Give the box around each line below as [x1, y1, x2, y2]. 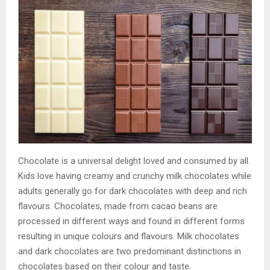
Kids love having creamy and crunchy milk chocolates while [18, 170, 251, 181]
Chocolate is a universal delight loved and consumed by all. [18, 155, 250, 166]
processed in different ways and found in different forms [18, 215, 245, 227]
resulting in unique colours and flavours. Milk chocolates [18, 230, 239, 242]
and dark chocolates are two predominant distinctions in [18, 245, 241, 257]
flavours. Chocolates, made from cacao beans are [18, 200, 218, 212]
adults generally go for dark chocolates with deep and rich [18, 185, 247, 196]
